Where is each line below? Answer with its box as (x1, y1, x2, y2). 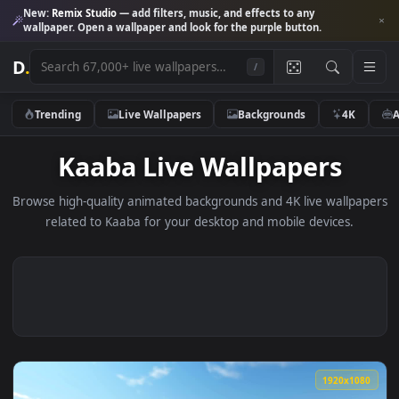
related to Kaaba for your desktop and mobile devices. (50, 238, 394, 256)
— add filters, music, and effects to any (129, 6, 350, 22)
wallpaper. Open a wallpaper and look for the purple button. (25, 22, 358, 38)
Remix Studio (57, 6, 130, 22)
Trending (38, 118, 91, 134)
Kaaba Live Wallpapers (63, 165, 380, 204)
